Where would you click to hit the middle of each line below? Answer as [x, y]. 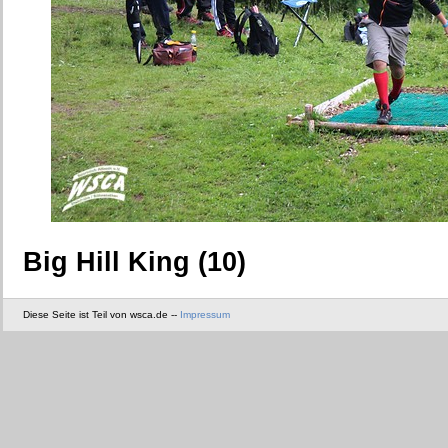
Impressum [205, 314]
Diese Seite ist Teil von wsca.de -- [101, 314]
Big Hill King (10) [134, 261]
